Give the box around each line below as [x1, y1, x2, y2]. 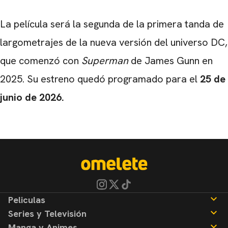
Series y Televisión [8, 208, 87, 219]
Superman [81, 54, 128, 67]
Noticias [8, 215, 34, 224]
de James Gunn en [128, 54, 213, 67]
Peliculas [8, 194, 45, 206]
